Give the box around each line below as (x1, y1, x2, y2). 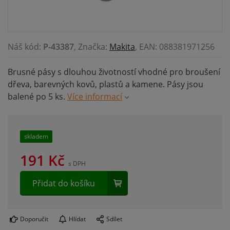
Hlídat (69, 215, 86, 224)
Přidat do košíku (32, 178, 95, 189)
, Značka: (74, 41, 109, 53)
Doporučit (20, 215, 48, 224)
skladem (24, 132, 48, 141)
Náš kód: (8, 41, 43, 53)
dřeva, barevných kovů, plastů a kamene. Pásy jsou (8, 79, 203, 90)
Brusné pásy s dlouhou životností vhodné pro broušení (8, 66, 220, 78)
